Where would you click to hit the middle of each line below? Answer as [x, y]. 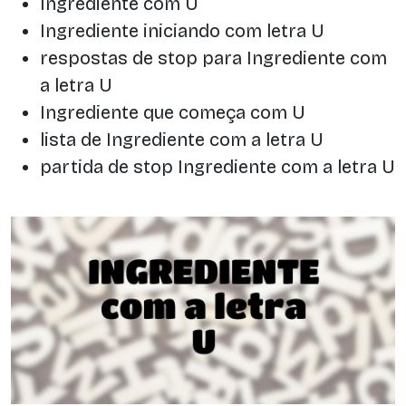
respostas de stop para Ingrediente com [213, 58]
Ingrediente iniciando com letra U [182, 30]
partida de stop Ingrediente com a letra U [217, 166]
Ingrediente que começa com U [173, 112]
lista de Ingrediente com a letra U [182, 139]
